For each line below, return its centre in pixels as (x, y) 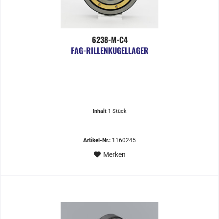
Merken (114, 155)
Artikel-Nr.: (97, 141)
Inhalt (100, 111)
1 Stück (117, 111)
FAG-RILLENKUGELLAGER (109, 51)
